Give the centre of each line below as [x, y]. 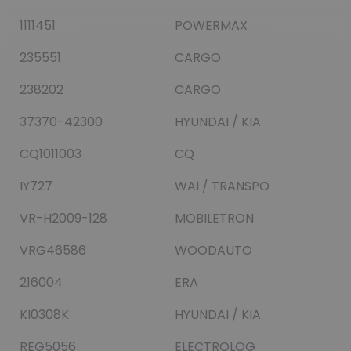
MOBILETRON [214, 218]
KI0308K [44, 314]
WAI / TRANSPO [222, 186]
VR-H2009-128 [63, 218]
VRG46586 [53, 250]
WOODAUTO [213, 250]
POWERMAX [211, 25]
